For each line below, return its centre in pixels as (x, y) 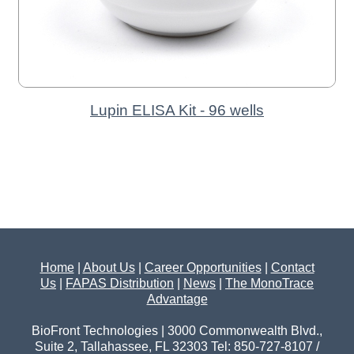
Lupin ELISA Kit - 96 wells (177, 110)
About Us (109, 267)
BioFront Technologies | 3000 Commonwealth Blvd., (177, 330)
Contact (292, 267)
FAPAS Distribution (120, 283)
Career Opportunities (203, 267)
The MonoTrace (269, 283)
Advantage (177, 299)
